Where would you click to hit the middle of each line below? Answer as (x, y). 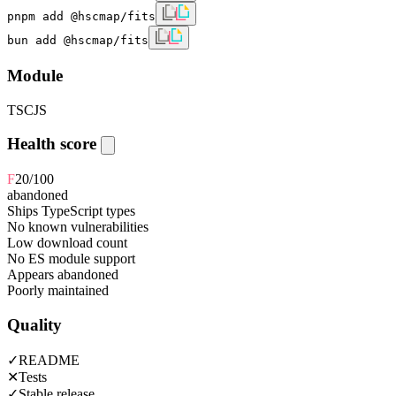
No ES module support (71, 259)
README (49, 360)
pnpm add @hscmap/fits (81, 17)
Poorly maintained (58, 291)
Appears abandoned (63, 275)
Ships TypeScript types (71, 211)
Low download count (67, 243)
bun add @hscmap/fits (78, 41)
